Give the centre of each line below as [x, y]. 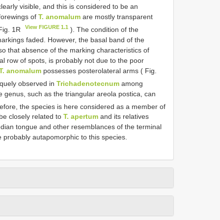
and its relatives [124, 117]
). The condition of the [104, 29]
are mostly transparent [117, 17]
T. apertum [81, 117]
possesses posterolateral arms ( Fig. [99, 70]
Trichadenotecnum [88, 83]
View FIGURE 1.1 [47, 27]
